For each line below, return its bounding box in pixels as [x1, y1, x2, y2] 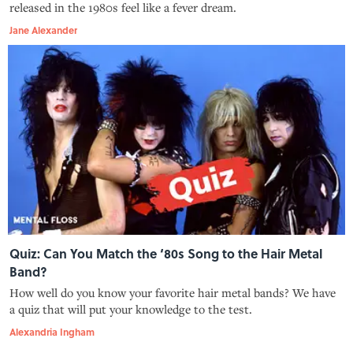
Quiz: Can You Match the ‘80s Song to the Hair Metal [9, 243, 322, 262]
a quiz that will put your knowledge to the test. [9, 300, 252, 317]
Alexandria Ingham [9, 324, 95, 339]
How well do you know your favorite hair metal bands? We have [9, 284, 336, 300]
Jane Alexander [9, 22, 77, 37]
